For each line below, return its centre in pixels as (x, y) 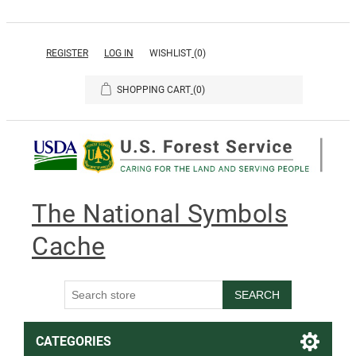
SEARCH (257, 294)
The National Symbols (160, 214)
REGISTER (67, 53)
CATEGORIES (73, 341)
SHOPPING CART (153, 90)
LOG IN (119, 53)
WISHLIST (170, 53)
